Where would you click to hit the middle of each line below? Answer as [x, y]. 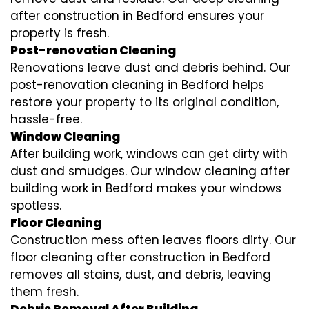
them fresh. [44, 292]
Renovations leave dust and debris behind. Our [150, 68]
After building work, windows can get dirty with [149, 154]
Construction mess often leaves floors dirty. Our [153, 240]
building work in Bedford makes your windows [146, 189]
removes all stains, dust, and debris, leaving [141, 275]
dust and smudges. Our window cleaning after [150, 171]
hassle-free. [46, 120]
